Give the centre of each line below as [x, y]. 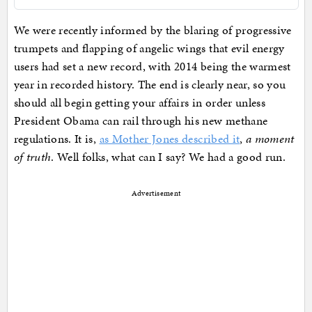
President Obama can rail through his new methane [141, 121]
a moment [270, 139]
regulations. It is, [56, 139]
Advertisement [156, 194]
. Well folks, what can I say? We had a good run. [169, 157]
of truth [32, 157]
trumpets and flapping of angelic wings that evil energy [149, 48]
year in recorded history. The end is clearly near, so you [150, 85]
